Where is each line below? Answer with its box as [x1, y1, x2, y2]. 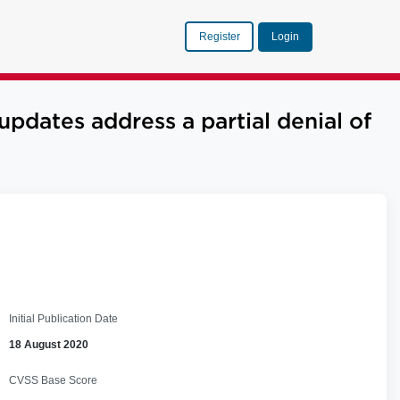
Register [198, 29, 240, 43]
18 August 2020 [9, 337, 89, 351]
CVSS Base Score [9, 373, 98, 387]
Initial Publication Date [9, 312, 119, 325]
